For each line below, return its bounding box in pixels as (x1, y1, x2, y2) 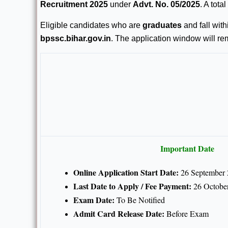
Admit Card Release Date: (73, 208, 164, 220)
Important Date (160, 142, 214, 155)
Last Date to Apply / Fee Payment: (73, 180, 191, 192)
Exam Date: (73, 194, 115, 206)
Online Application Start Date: (73, 166, 179, 179)
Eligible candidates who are (40, 21, 142, 30)
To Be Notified (115, 194, 165, 206)
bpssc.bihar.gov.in (40, 34, 111, 43)
